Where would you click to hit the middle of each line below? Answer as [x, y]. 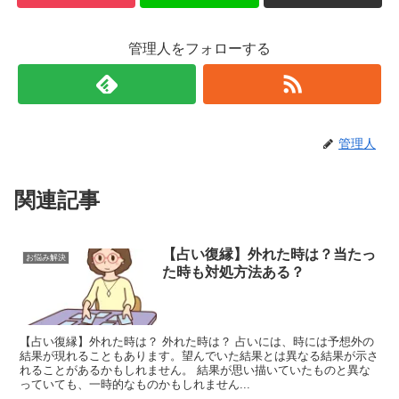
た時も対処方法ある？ [234, 272]
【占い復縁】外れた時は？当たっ [269, 254]
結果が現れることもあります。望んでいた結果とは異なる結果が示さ [199, 356]
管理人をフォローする [199, 48]
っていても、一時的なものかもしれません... [135, 385]
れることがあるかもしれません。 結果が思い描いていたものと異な [195, 370]
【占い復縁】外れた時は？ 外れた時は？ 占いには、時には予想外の [197, 342]
